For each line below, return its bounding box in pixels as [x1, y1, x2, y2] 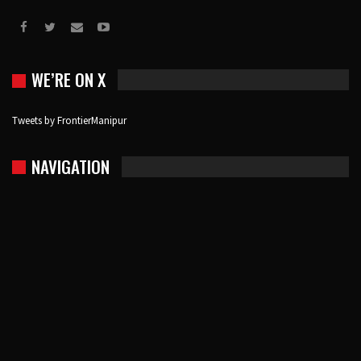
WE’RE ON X [31, 67, 106, 93]
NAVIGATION [31, 153, 110, 179]
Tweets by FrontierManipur [12, 113, 127, 127]
